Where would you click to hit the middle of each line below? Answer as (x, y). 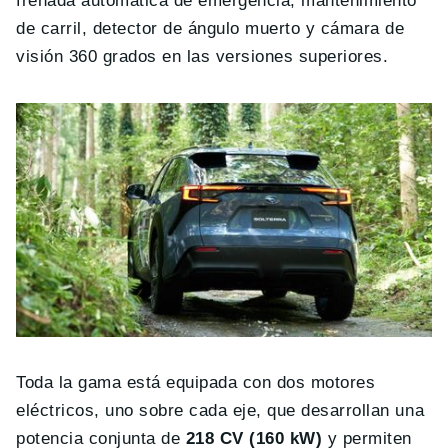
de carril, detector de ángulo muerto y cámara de (210, 29)
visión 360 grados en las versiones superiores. (202, 57)
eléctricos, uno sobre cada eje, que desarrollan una (220, 410)
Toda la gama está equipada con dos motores (196, 382)
